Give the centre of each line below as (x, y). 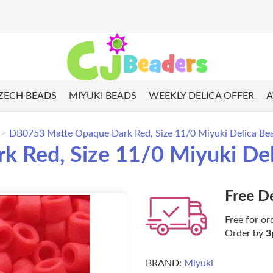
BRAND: (164, 264)
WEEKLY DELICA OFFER (201, 96)
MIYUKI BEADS (102, 96)
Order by (245, 234)
